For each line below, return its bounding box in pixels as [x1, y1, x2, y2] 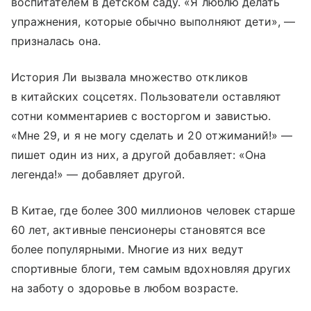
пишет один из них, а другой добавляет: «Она [11, 147, 267, 162]
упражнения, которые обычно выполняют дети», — [11, 14, 296, 28]
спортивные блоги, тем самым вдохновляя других [11, 261, 292, 276]
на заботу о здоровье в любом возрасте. [11, 280, 238, 295]
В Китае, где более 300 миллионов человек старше [11, 203, 296, 217]
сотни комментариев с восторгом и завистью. [11, 108, 271, 123]
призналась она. [11, 33, 101, 48]
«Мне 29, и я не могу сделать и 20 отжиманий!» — [11, 128, 293, 142]
